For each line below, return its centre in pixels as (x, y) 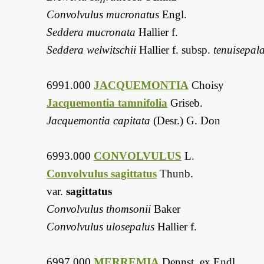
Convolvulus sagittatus (102, 174)
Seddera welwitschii (91, 50)
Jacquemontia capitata (98, 121)
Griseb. (185, 103)
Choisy (206, 85)
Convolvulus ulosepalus (100, 227)
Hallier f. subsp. (175, 50)
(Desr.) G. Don (185, 121)
